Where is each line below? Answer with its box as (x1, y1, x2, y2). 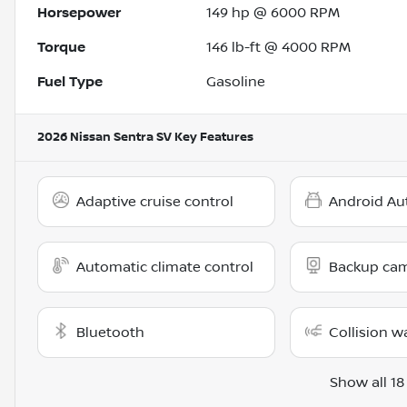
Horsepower (37, 5, 121, 22)
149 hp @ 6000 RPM (206, 5, 341, 22)
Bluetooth (76, 324, 144, 342)
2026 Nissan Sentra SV (37, 130, 172, 145)
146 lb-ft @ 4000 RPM (206, 39, 352, 56)
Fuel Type (37, 74, 103, 91)
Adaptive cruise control (76, 194, 233, 211)
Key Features (172, 130, 253, 145)
